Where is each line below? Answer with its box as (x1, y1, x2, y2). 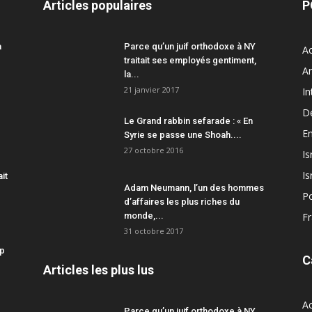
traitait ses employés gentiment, (124, 55, 256, 65)
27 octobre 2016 (124, 145, 183, 155)
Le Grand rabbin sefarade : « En (124, 116, 253, 126)
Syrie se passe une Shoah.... (124, 130, 242, 140)
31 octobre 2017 (124, 226, 183, 236)
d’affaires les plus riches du (124, 196, 240, 207)
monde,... (124, 210, 164, 221)
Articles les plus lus (43, 263, 154, 277)
